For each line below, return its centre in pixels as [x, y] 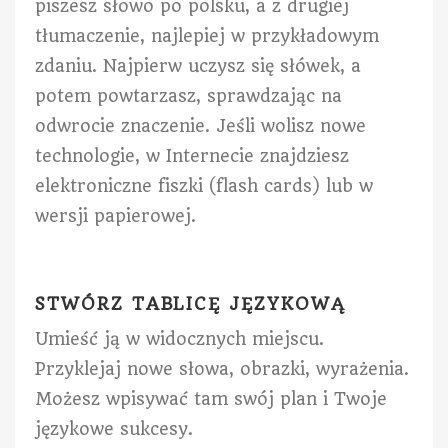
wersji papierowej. [115, 216]
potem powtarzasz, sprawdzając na [188, 96]
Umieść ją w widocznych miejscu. [179, 339]
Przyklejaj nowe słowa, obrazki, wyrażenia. [222, 369]
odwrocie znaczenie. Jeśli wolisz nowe [200, 126]
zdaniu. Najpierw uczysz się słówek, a [198, 66]
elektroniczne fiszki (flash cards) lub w [204, 186]
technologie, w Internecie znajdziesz [192, 156]
